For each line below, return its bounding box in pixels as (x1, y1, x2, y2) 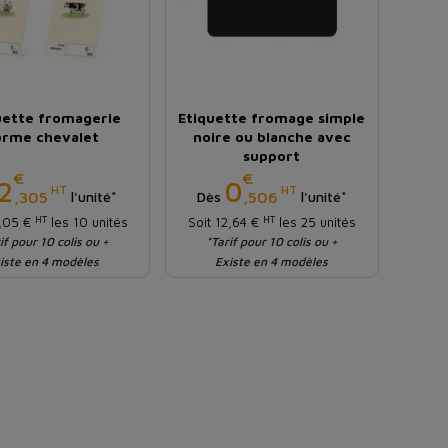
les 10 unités (47, 214, 129, 231)
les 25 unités (274, 214, 356, 231)
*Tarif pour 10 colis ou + (205, 234, 338, 250)
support (243, 147, 301, 165)
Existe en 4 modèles (215, 254, 329, 270)
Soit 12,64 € (187, 214, 263, 231)
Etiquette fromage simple (178, 109, 366, 127)
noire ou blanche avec (192, 128, 351, 146)
